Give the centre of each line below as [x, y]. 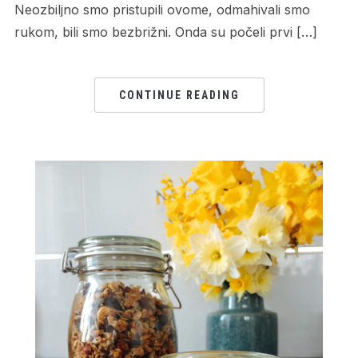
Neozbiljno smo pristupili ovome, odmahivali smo [162, 10]
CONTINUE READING [179, 95]
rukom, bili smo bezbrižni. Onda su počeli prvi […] [165, 32]
